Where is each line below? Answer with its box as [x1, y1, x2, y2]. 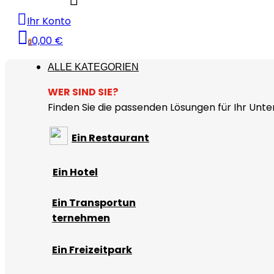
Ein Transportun [52, 196, 136, 210]
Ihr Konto [27, 14, 71, 28]
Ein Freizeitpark [52, 243, 132, 257]
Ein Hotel [53, 165, 98, 179]
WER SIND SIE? [48, 85, 118, 99]
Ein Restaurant [72, 131, 149, 145]
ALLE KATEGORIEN [48, 62, 139, 72]
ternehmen [52, 211, 110, 225]
